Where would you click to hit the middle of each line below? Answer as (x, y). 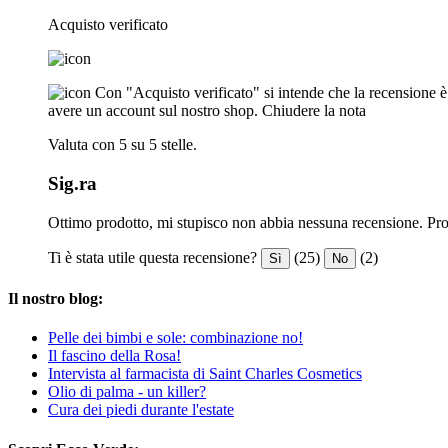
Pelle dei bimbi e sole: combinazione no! (175, 338)
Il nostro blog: (55, 298)
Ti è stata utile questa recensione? (152, 257)
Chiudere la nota (314, 111)
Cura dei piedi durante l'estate (141, 410)
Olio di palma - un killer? (127, 392)
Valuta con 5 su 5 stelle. (122, 145)
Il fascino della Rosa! (114, 356)
